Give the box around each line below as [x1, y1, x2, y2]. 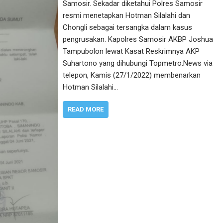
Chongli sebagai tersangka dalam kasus [63, 23, 193, 32]
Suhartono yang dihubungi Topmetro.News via [63, 59, 213, 68]
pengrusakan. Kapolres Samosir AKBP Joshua [63, 35, 214, 44]
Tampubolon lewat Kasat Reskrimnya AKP [63, 47, 200, 56]
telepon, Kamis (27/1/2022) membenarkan [63, 71, 201, 80]
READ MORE [68, 106, 104, 113]
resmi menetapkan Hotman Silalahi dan [63, 11, 191, 20]
